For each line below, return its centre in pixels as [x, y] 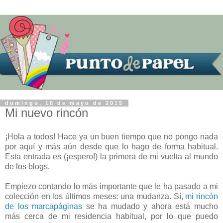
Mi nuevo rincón [47, 113]
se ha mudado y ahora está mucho [150, 206]
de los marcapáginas [44, 206]
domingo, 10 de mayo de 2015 [64, 103]
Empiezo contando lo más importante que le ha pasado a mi [111, 186]
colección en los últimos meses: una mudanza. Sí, [95, 196]
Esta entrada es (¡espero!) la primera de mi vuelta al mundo [111, 156]
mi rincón [202, 196]
